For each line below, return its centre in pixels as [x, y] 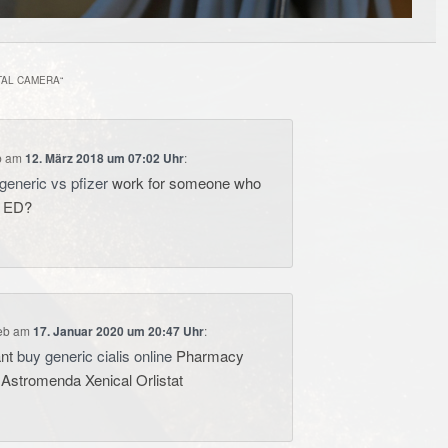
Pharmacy [208, 356]
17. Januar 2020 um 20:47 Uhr [119, 331]
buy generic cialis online [95, 356]
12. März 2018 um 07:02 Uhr [105, 157]
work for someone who [185, 182]
